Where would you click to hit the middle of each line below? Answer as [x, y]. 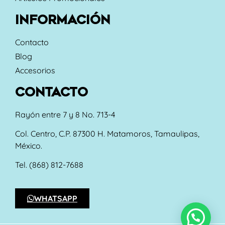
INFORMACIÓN [63, 20]
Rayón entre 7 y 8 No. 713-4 [65, 114]
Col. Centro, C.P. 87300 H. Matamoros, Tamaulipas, [107, 134]
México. [29, 146]
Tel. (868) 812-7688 [49, 165]
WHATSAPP [56, 198]
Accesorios [35, 70]
